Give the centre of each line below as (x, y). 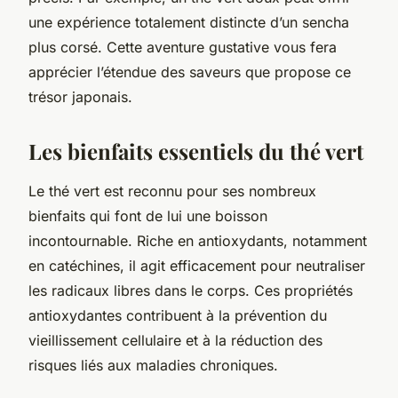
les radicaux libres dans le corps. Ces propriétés (191, 290)
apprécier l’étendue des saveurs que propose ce (190, 72)
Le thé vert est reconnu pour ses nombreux (172, 191)
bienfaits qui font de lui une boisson (148, 215)
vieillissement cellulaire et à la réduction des (175, 340)
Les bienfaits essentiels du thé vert (196, 151)
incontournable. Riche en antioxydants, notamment (198, 240)
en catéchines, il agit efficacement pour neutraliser (197, 265)
